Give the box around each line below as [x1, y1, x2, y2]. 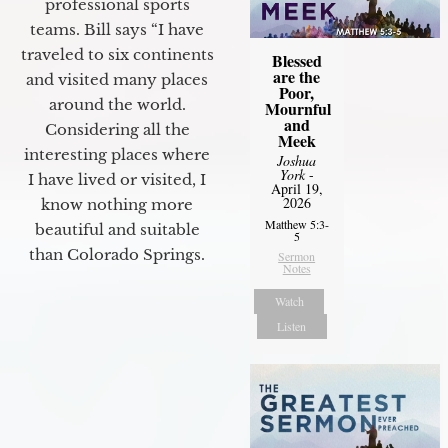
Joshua [277, 151, 317, 171]
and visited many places [26, 69, 208, 89]
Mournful [264, 97, 331, 121]
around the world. [48, 94, 186, 114]
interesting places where [24, 144, 210, 164]
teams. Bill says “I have [30, 19, 204, 39]
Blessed [271, 49, 322, 73]
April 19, [270, 179, 323, 199]
